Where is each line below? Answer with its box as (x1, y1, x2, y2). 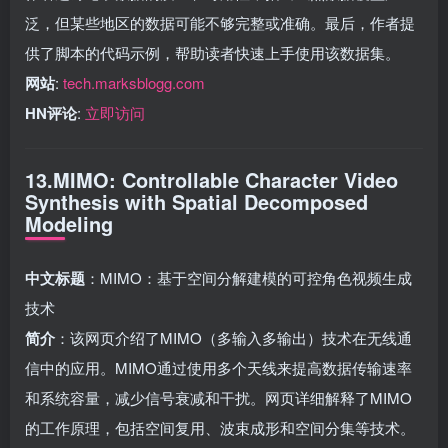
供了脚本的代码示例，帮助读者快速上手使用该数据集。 (25, 41, 400, 63)
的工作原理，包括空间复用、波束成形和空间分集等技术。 (25, 416, 415, 438)
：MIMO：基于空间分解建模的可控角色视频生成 (85, 266, 412, 288)
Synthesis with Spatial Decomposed (25, 186, 368, 216)
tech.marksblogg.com (63, 71, 205, 93)
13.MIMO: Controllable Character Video (25, 164, 398, 194)
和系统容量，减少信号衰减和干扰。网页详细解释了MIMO (25, 386, 412, 408)
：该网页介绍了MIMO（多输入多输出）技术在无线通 (55, 326, 412, 348)
